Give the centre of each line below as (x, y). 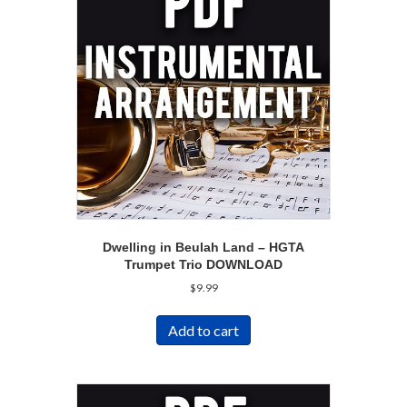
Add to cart (203, 331)
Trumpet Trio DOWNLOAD (203, 265)
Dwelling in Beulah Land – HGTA (203, 248)
